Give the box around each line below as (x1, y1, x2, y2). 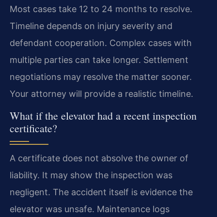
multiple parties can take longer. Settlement (10, 55, 188, 65)
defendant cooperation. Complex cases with (10, 38, 192, 48)
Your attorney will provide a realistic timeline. (10, 89, 193, 99)
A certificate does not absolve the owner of (10, 153, 188, 163)
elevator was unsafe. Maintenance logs (10, 203, 170, 214)
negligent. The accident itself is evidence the (10, 186, 193, 197)
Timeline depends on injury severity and (10, 21, 172, 31)
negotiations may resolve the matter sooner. (10, 72, 192, 82)
